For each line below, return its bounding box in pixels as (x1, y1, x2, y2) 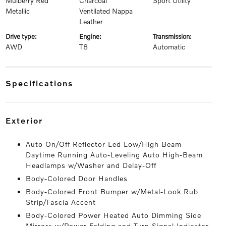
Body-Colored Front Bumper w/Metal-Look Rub (25, 187, 198, 196)
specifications (12, 78, 73, 88)
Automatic (153, 42, 186, 51)
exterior (11, 116, 43, 125)
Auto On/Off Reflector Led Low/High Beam (25, 140, 182, 148)
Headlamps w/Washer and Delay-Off (25, 161, 156, 169)
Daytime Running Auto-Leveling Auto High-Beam (25, 150, 203, 159)
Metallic (5, 7, 30, 15)
